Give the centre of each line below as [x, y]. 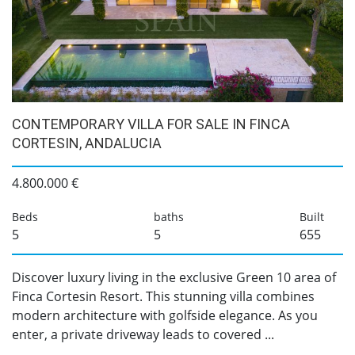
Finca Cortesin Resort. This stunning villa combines [163, 296]
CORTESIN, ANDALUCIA [87, 143]
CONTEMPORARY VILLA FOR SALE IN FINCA [151, 124]
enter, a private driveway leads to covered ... [143, 334]
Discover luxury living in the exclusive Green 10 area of [174, 277]
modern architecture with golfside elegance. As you [165, 315]
